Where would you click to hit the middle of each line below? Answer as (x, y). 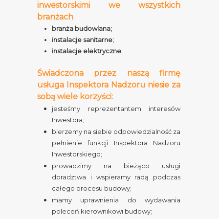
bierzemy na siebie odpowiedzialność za (116, 131)
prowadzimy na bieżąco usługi (116, 166)
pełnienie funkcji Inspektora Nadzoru (116, 143)
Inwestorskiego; (77, 154)
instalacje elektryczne (87, 51)
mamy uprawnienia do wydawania (116, 200)
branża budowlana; (82, 28)
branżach (55, 17)
